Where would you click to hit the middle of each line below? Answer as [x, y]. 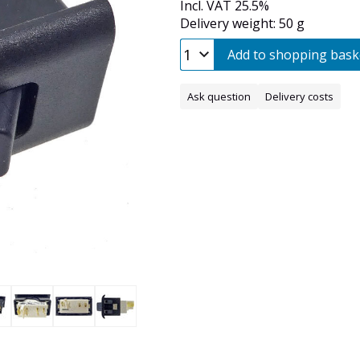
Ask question [219, 97]
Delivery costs [299, 97]
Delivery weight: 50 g [242, 24]
